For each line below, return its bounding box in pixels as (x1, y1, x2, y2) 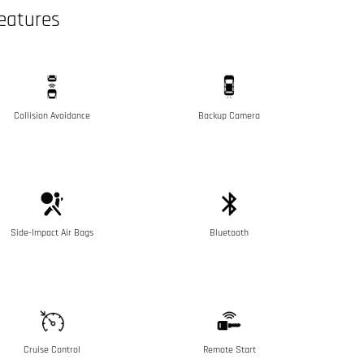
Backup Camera (198, 109, 260, 122)
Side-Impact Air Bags (11, 226, 93, 239)
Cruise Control (24, 343, 80, 356)
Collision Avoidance (14, 109, 90, 122)
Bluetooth (210, 226, 249, 239)
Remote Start (202, 343, 256, 356)
